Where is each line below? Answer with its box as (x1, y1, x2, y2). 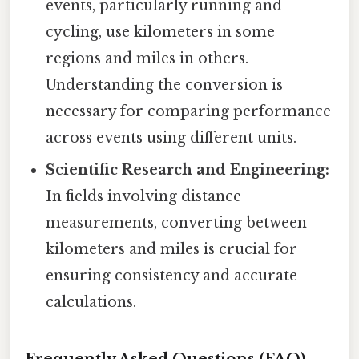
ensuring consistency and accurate (46, 267, 298, 285)
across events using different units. (46, 129, 297, 147)
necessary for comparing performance (46, 103, 332, 121)
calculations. (46, 293, 137, 312)
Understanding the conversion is (46, 76, 284, 95)
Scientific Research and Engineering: (46, 161, 330, 179)
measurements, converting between (46, 214, 308, 232)
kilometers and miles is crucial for (46, 240, 298, 259)
